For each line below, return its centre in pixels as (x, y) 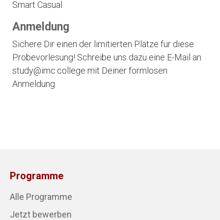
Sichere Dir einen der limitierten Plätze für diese (103, 44)
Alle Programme (41, 196)
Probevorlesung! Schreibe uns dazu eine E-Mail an (107, 57)
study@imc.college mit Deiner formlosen (90, 70)
